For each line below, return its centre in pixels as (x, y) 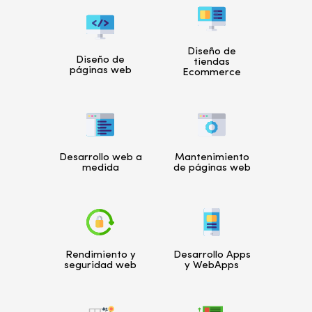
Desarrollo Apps (212, 256)
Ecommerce (212, 72)
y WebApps (212, 266)
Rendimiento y (100, 256)
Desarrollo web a (100, 158)
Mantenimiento (212, 158)
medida (100, 169)
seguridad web (100, 266)
